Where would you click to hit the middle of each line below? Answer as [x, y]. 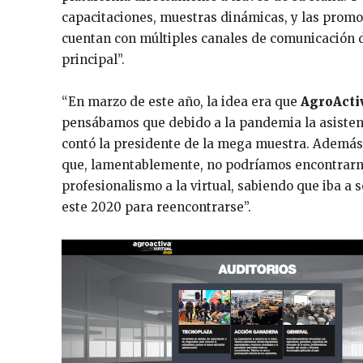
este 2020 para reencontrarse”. [156, 207]
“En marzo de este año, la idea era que [181, 101]
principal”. [93, 59]
